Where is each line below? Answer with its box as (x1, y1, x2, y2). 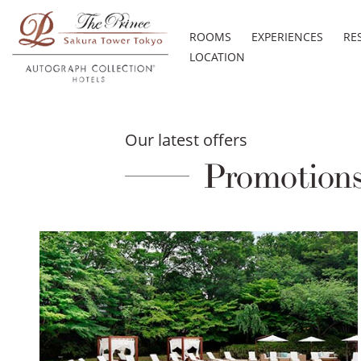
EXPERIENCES (251, 29, 323, 45)
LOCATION (189, 49, 245, 65)
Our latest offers (125, 128, 247, 151)
